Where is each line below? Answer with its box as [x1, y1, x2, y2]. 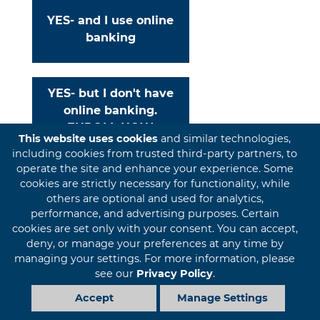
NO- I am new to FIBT [46, 185, 175, 199]
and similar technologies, [161, 132, 291, 146]
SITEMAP [156, 262, 199, 273]
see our [94, 267, 136, 281]
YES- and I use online [47, 14, 174, 27]
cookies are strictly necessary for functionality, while [19, 177, 290, 191]
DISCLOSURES [76, 262, 144, 273]
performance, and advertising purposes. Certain [30, 207, 279, 221]
